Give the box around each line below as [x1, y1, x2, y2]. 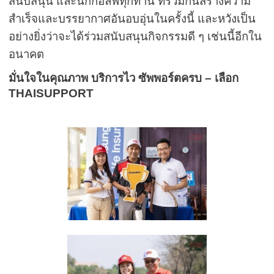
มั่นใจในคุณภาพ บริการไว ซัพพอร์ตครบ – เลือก [9, 72, 239, 85]
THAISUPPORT [9, 87, 94, 100]
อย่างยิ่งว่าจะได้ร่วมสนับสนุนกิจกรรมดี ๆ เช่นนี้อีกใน [9, 30, 262, 43]
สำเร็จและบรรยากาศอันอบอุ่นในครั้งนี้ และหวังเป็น [9, 12, 256, 26]
